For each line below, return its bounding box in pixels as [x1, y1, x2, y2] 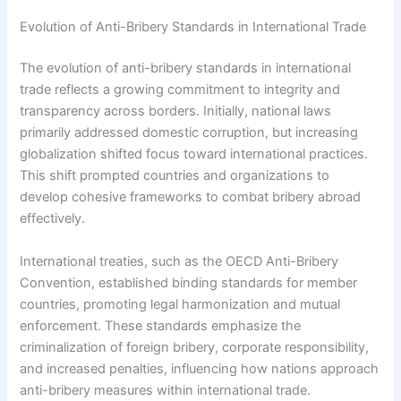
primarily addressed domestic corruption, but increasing [20, 124, 359, 141]
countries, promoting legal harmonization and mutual [20, 295, 341, 312]
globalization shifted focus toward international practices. [20, 146, 369, 163]
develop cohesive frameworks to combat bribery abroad [20, 189, 362, 206]
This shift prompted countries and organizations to [20, 167, 330, 184]
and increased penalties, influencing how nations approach [20, 360, 380, 377]
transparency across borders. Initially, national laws [20, 103, 332, 120]
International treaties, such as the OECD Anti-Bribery [20, 252, 339, 269]
